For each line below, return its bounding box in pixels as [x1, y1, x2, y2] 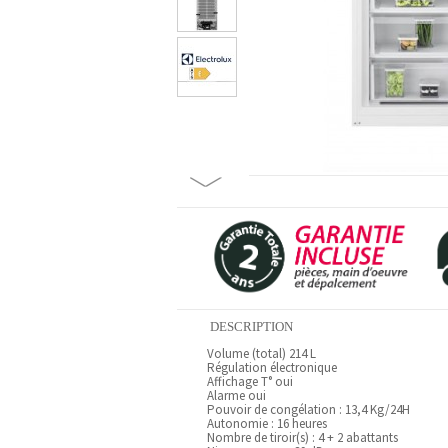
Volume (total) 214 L [207, 345, 316, 362]
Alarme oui [207, 387, 266, 404]
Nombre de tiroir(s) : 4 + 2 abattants [207, 429, 398, 446]
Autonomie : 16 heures [207, 415, 327, 432]
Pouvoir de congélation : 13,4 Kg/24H [207, 401, 410, 418]
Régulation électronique [207, 359, 337, 376]
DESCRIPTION [207, 319, 293, 334]
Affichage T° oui [207, 373, 293, 390]
